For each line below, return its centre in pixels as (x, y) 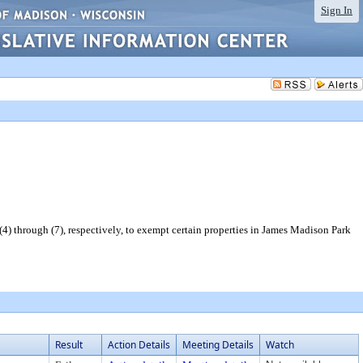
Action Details (139, 345)
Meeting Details (218, 345)
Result (69, 345)
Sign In (337, 10)
